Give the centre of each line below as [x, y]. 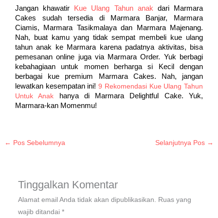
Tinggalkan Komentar [68, 184]
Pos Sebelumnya [38, 143]
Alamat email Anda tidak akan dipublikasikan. [87, 200]
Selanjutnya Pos [181, 143]
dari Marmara [180, 8]
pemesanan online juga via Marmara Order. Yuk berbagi [109, 57]
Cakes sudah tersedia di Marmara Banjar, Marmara [109, 18]
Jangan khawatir [45, 8]
